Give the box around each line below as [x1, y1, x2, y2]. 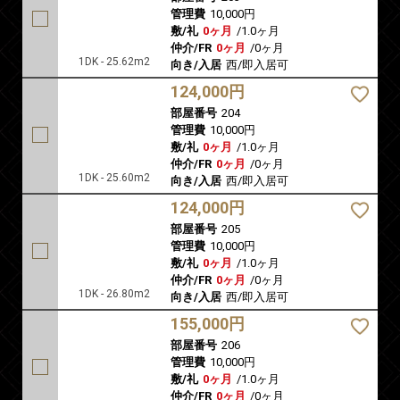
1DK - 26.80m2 [79, 287, 150, 301]
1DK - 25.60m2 [79, 171, 150, 185]
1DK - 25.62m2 [79, 55, 150, 69]
